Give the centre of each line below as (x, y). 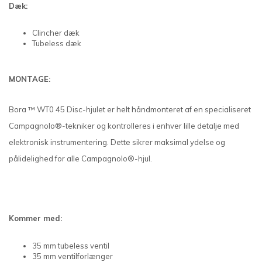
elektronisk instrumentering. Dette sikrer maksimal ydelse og (117, 142)
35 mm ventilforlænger (73, 256)
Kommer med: (35, 218)
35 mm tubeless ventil (71, 245)
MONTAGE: (30, 79)
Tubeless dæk (57, 44)
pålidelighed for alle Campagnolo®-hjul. (80, 158)
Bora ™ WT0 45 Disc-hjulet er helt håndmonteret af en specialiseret (130, 109)
